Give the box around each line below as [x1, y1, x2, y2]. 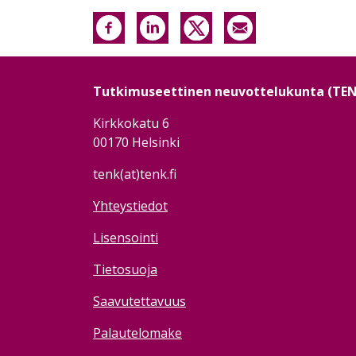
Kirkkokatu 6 [93, 114, 169, 133]
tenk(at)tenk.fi [93, 165, 176, 184]
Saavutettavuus [93, 292, 186, 311]
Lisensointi [93, 229, 158, 247]
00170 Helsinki [93, 133, 180, 152]
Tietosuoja [93, 261, 157, 279]
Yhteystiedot [93, 197, 168, 215]
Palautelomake [93, 324, 182, 342]
